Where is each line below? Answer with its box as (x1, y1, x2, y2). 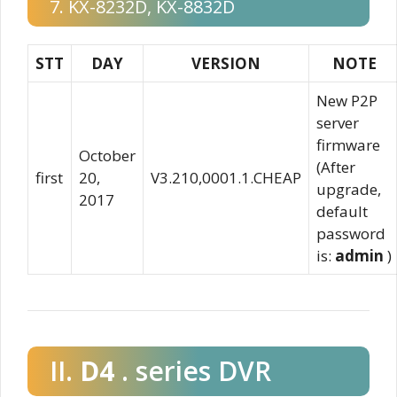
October (79, 144, 136, 166)
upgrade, (316, 178, 381, 199)
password (316, 222, 385, 244)
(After (316, 156, 355, 177)
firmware (316, 134, 380, 155)
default (316, 200, 368, 222)
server (316, 112, 359, 133)
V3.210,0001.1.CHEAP (151, 167, 301, 188)
